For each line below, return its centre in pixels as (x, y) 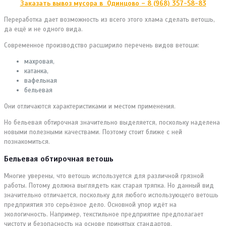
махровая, (39, 61)
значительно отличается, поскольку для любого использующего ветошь (111, 195)
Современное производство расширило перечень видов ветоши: (102, 45)
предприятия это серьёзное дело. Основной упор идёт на (90, 205)
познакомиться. (27, 142)
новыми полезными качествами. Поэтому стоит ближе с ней (93, 132)
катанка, (36, 71)
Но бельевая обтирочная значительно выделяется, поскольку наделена (112, 122)
